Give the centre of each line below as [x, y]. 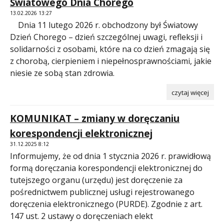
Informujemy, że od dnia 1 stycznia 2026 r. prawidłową [110, 156]
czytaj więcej [190, 92]
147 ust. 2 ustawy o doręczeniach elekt [81, 216]
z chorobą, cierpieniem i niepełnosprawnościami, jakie [111, 61]
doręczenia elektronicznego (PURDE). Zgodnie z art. [106, 204]
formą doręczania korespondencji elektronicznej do [106, 168]
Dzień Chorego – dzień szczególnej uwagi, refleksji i [106, 37]
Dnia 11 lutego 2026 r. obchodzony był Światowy [104, 25]
